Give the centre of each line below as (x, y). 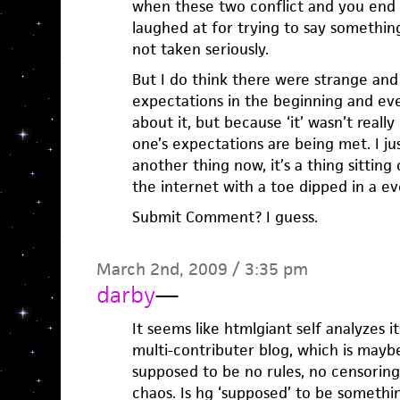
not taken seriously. (200, 49)
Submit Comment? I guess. (225, 217)
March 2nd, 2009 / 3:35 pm (202, 269)
